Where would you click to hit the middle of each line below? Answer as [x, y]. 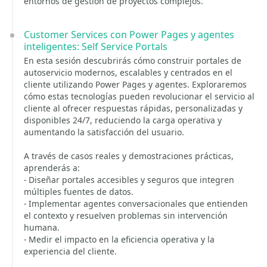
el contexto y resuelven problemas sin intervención [126, 215]
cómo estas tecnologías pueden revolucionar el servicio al [139, 96]
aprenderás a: [52, 168]
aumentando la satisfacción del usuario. [104, 132]
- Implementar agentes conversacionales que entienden [136, 204]
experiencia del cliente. [70, 251]
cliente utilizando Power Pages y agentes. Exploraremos [135, 84]
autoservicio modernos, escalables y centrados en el [128, 72]
